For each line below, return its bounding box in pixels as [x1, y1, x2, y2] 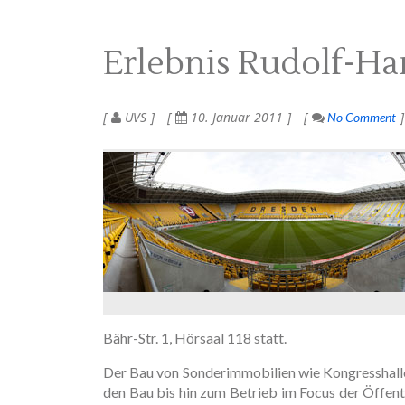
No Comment [325, 108, 396, 125]
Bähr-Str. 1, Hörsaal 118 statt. [103, 328, 287, 346]
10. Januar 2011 [187, 108, 283, 126]
